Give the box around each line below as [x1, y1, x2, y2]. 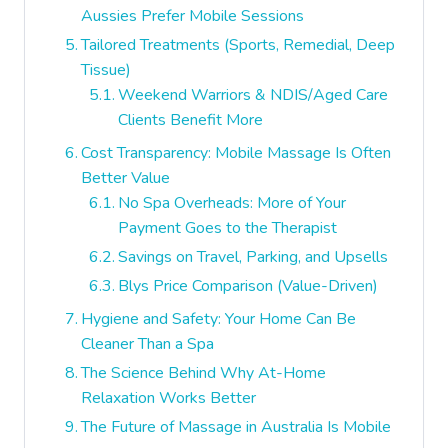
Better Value [81, 167, 171, 189]
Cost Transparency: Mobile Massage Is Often [81, 142, 392, 164]
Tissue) [81, 59, 132, 81]
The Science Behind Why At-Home [81, 362, 327, 384]
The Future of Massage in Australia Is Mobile [81, 416, 392, 438]
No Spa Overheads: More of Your [118, 192, 347, 214]
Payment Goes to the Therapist [118, 217, 338, 239]
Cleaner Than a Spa [81, 333, 215, 355]
